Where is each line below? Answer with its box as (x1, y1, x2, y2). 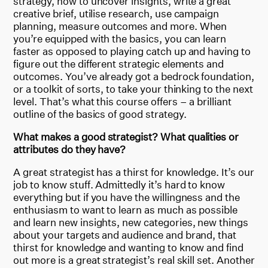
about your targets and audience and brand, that (13, 228, 237, 241)
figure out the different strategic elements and (13, 57, 224, 70)
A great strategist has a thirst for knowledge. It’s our (13, 165, 254, 178)
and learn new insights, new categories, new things (13, 215, 248, 229)
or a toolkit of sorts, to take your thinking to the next (13, 82, 253, 95)
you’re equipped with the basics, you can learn (13, 32, 227, 45)
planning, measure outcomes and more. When (13, 19, 227, 32)
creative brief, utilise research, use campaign (13, 7, 220, 20)
